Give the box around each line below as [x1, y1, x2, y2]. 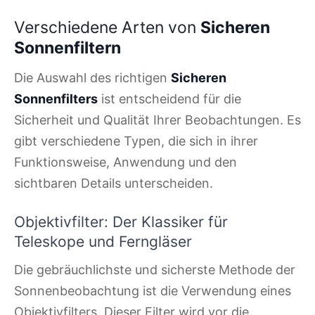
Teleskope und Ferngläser [14, 232, 192, 250]
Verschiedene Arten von [14, 18, 200, 38]
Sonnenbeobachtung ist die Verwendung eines [14, 283, 291, 298]
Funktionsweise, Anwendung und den [14, 155, 237, 170]
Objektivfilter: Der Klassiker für [14, 212, 228, 231]
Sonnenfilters [14, 91, 98, 107]
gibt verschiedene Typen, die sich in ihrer [14, 134, 258, 149]
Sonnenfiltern [14, 38, 121, 58]
